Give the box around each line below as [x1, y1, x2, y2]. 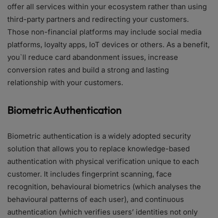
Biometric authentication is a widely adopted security [7, 131, 191, 141]
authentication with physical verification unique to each [7, 157, 199, 166]
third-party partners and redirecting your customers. [7, 15, 189, 24]
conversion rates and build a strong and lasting [7, 65, 169, 75]
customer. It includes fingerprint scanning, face [7, 169, 172, 179]
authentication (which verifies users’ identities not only [7, 207, 198, 217]
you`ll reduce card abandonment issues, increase [7, 53, 178, 62]
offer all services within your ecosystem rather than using [7, 2, 207, 12]
